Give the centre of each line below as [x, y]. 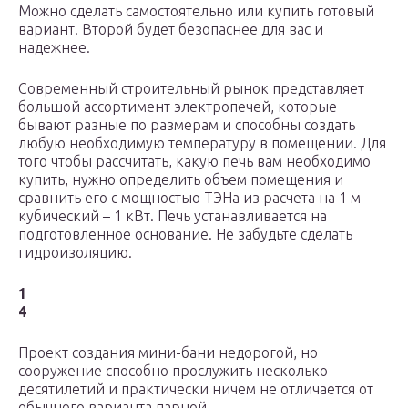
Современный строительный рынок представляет [191, 89]
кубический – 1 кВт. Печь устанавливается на [173, 216]
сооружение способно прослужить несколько [173, 371]
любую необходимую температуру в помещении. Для [202, 143]
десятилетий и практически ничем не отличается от [196, 389]
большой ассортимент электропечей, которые [178, 107]
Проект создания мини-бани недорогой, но [168, 353]
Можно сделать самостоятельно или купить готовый [196, 11]
